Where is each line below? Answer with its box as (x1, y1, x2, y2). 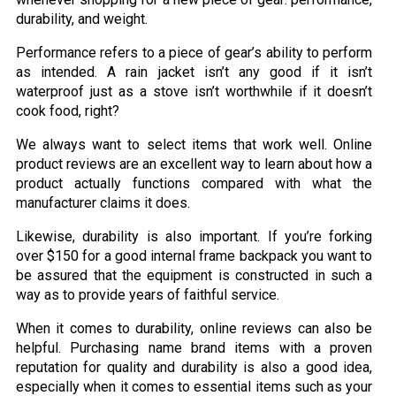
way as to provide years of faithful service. (16, 286, 279, 304)
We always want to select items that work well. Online (16, 136, 373, 154)
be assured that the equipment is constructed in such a (16, 267, 373, 285)
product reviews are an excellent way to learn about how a (16, 156, 373, 173)
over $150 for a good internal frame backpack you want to (16, 247, 373, 265)
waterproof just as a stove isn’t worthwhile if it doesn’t (16, 83, 373, 101)
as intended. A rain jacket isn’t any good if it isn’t (16, 64, 373, 81)
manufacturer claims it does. (16, 194, 190, 212)
